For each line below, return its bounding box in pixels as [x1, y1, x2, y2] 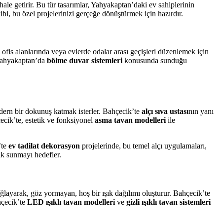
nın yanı [188, 107, 214, 116]
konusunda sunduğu [122, 56, 187, 65]
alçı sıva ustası [142, 107, 188, 116]
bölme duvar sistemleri [47, 56, 122, 65]
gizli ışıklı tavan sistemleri [126, 197, 211, 206]
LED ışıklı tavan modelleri [27, 197, 115, 206]
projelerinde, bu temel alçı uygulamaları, [80, 142, 207, 150]
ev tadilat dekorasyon [8, 142, 80, 150]
